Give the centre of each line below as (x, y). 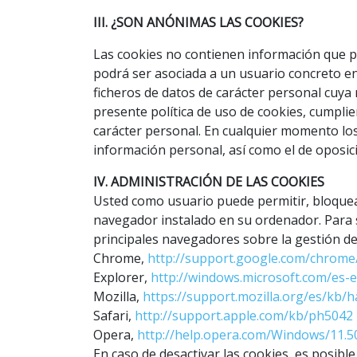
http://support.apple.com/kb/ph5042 (244, 315)
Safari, (114, 315)
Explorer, (122, 277)
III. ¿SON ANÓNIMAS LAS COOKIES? (198, 22)
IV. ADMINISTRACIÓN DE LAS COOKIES (209, 181)
